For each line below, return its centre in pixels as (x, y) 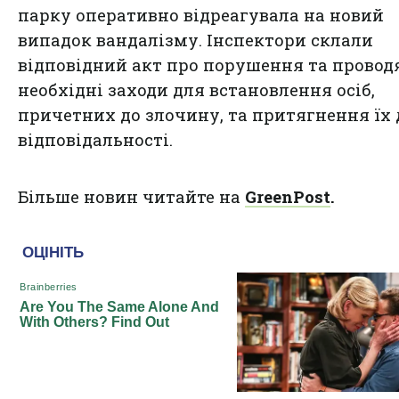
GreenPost (288, 197)
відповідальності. (95, 140)
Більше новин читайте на (131, 197)
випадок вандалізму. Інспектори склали (195, 40)
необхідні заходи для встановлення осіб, (196, 90)
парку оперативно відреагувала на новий (201, 15)
